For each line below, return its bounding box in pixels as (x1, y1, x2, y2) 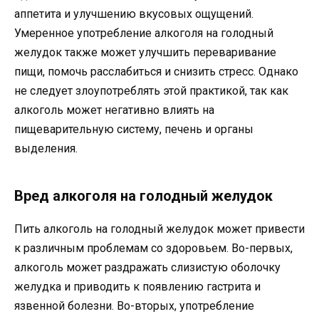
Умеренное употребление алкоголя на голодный (14, 26, 273, 40)
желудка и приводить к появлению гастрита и (14, 279, 261, 293)
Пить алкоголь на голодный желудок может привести (14, 221, 305, 236)
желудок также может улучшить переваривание (14, 45, 276, 59)
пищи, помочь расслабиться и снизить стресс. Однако (14, 64, 298, 78)
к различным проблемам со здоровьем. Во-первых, (14, 241, 293, 255)
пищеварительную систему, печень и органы (14, 122, 253, 136)
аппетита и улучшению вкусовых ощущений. (14, 6, 253, 21)
